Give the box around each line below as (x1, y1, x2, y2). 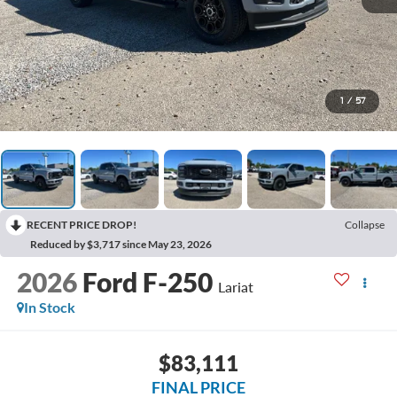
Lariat (217, 278, 253, 296)
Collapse (345, 217, 385, 231)
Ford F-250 (82, 266, 213, 299)
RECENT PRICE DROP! (27, 217, 136, 231)
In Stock (23, 299, 75, 316)
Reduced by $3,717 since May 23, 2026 (30, 237, 212, 251)
